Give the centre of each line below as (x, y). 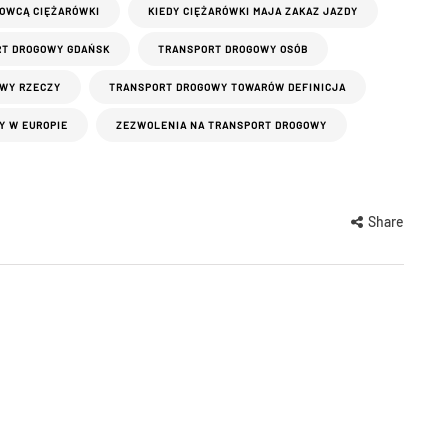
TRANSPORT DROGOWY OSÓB (233, 49)
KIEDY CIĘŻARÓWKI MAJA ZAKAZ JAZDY (253, 11)
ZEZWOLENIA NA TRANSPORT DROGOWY (221, 125)
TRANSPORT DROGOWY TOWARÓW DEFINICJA (227, 87)
